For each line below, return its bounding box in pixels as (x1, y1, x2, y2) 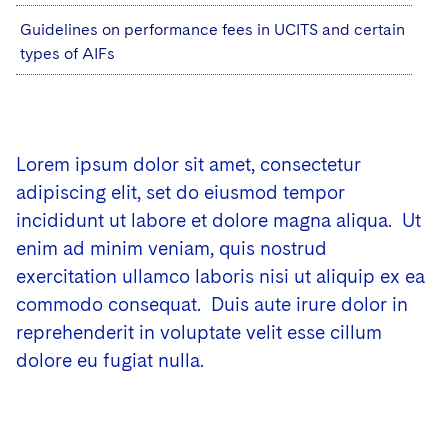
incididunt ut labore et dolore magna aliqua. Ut (16, 209, 421, 232)
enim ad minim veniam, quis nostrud (16, 237, 327, 260)
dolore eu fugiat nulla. (16, 349, 204, 372)
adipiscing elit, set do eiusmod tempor (16, 181, 345, 204)
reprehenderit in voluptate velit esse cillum (16, 321, 382, 344)
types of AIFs (20, 44, 115, 63)
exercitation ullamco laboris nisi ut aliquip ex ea (16, 265, 425, 288)
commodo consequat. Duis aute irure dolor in (16, 293, 408, 316)
